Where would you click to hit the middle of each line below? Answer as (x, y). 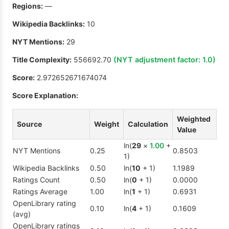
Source (29, 124)
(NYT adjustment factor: (158, 60)
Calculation (148, 124)
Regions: (28, 6)
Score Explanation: (45, 96)
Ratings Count (36, 180)
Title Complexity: (42, 60)
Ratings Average (40, 192)
